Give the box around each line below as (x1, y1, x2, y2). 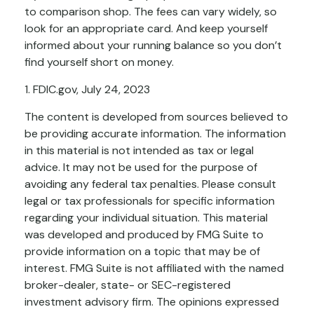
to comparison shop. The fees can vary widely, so (25, 4, 277, 20)
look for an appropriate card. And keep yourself (25, 21, 268, 36)
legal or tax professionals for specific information (25, 193, 275, 209)
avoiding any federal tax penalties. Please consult (25, 177, 276, 192)
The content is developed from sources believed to (25, 109, 288, 125)
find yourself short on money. (25, 55, 174, 70)
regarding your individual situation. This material (25, 210, 268, 226)
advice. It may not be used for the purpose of (25, 160, 257, 175)
